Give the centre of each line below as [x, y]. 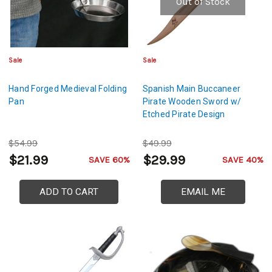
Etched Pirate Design [184, 114]
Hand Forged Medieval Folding [68, 89]
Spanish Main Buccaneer [191, 89]
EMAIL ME [203, 192]
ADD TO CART [69, 192]
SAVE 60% [109, 160]
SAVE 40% [243, 160]
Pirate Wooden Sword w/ [192, 102]
